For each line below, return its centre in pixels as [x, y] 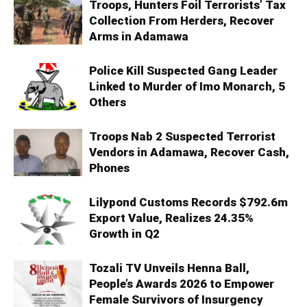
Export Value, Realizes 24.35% [171, 218]
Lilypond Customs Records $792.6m [188, 202]
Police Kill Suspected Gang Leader [183, 71]
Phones [109, 168]
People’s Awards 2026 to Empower [182, 284]
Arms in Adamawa [139, 37]
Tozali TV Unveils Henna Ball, [169, 268]
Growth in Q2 [124, 234]
